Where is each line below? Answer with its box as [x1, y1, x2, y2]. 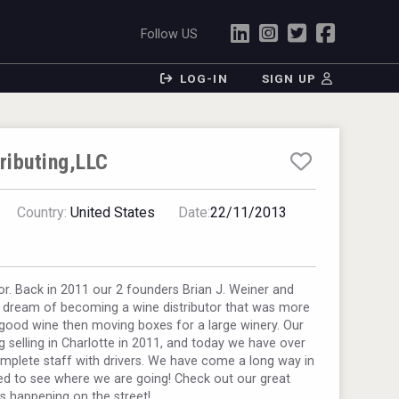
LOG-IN [179, 71, 228, 85]
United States [67, 204, 156, 221]
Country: [17, 204, 68, 221]
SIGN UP [262, 71, 316, 85]
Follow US [141, 26, 199, 42]
